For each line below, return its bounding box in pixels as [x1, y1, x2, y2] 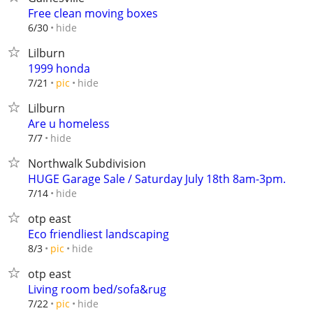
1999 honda [28, 61, 90, 76]
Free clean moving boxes [28, 6, 158, 21]
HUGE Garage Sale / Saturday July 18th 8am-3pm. [28, 171, 286, 187]
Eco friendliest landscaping [28, 226, 169, 242]
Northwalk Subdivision [28, 156, 146, 171]
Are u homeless [28, 116, 110, 131]
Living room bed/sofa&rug [28, 282, 166, 297]
